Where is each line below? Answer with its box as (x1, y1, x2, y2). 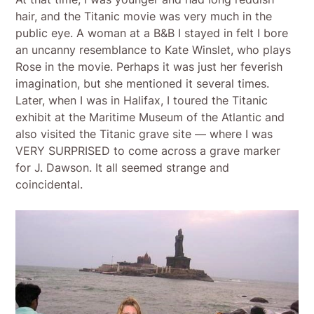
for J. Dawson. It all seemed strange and (15, 161, 230, 175)
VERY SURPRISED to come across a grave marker (15, 144, 281, 158)
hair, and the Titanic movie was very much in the (15, 9, 273, 24)
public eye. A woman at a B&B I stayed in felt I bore (15, 26, 289, 41)
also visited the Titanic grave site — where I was (15, 127, 273, 142)
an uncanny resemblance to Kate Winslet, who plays (15, 43, 292, 57)
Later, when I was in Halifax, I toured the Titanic (15, 93, 268, 108)
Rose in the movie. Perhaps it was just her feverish (15, 60, 283, 74)
